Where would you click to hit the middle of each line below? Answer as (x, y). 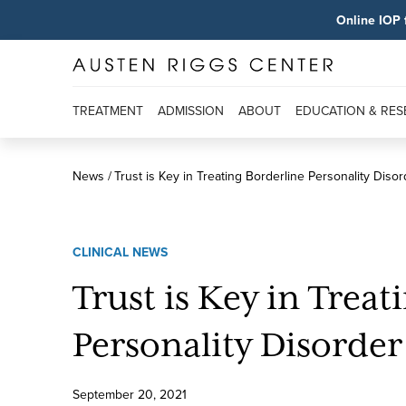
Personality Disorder (237, 346)
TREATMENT (108, 110)
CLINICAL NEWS (120, 251)
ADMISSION (191, 110)
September (103, 394)
